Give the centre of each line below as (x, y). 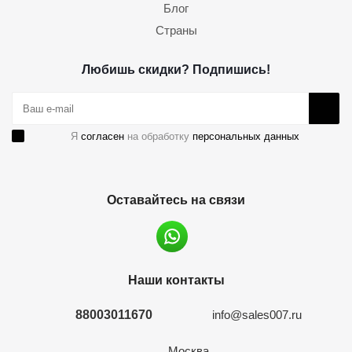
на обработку (158, 136)
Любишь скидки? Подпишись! (176, 69)
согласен (103, 136)
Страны (176, 30)
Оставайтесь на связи (176, 200)
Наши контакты (176, 280)
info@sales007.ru (257, 315)
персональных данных (246, 136)
